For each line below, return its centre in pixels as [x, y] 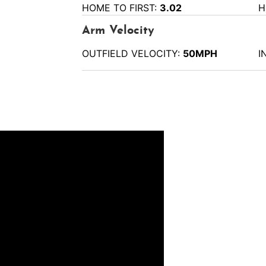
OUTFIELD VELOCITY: [133, 54]
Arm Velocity [118, 31]
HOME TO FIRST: [121, 8]
